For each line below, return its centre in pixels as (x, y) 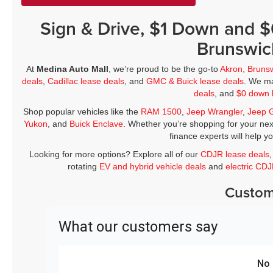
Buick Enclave (97, 124)
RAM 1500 (161, 112)
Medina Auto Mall (73, 69)
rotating (84, 167)
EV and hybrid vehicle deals (153, 167)
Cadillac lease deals (86, 81)
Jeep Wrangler (214, 112)
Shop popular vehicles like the (82, 112)
